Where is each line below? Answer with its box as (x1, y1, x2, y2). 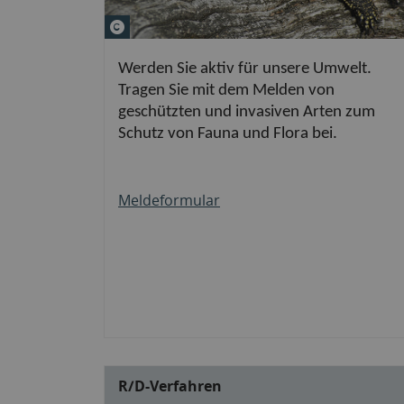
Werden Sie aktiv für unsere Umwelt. (118, 60, 372, 78)
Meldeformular (118, 189, 220, 210)
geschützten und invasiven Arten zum (118, 103, 375, 121)
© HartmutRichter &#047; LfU (129, 14, 329, 35)
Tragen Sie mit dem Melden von (118, 81, 335, 99)
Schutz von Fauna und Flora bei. (118, 124, 337, 142)
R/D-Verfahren (118, 375, 222, 396)
